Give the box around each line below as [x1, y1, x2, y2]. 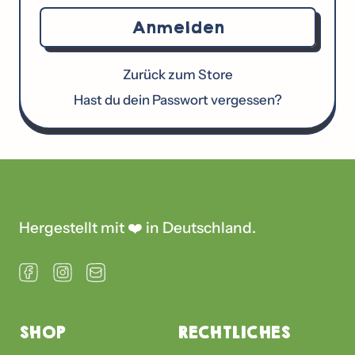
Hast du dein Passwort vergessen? [73, 92, 282, 109]
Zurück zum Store [122, 66, 233, 82]
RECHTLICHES [177, 319, 291, 345]
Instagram [71, 261, 143, 281]
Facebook [36, 261, 105, 281]
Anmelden [131, 14, 224, 40]
